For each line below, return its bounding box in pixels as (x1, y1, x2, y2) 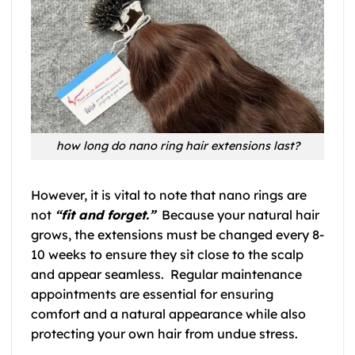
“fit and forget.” (55, 207, 155, 223)
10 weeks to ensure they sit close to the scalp (31, 246, 303, 263)
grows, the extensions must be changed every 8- (31, 227, 324, 243)
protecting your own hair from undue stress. (31, 326, 298, 342)
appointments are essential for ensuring (31, 286, 273, 303)
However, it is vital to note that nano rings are (31, 187, 307, 204)
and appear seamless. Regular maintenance (31, 266, 302, 283)
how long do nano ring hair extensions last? (55, 139, 300, 154)
